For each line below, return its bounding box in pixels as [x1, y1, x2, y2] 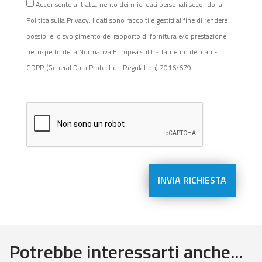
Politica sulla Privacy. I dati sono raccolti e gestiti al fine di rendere [26, 15, 227, 26]
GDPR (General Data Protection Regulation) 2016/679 [26, 62, 191, 74]
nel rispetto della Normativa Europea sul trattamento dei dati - [26, 46, 217, 58]
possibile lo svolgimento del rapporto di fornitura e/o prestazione [26, 30, 226, 42]
